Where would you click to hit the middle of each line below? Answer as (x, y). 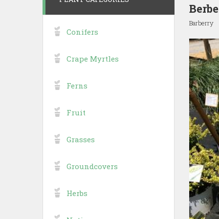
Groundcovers (92, 166)
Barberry (201, 23)
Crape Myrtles (93, 58)
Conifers (82, 32)
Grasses (81, 139)
